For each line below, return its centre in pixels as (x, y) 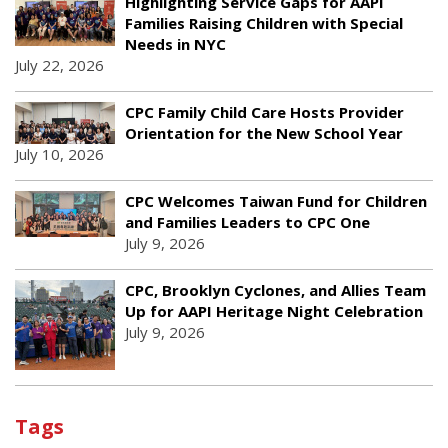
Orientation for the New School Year (264, 133)
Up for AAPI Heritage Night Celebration (274, 311)
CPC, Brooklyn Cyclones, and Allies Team (275, 290)
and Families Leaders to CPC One (247, 222)
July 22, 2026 (59, 65)
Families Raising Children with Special (264, 23)
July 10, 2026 (59, 154)
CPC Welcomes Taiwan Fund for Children (276, 201)
